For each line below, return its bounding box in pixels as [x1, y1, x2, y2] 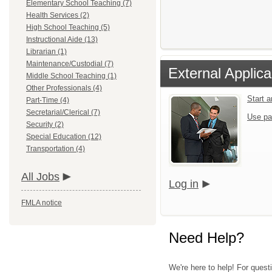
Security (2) [26, 120, 64, 129]
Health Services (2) [26, 11, 89, 19]
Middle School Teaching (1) [26, 72, 117, 80]
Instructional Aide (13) [26, 35, 98, 44]
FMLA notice [21, 199, 62, 207]
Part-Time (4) [26, 96, 69, 104]
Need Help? [169, 229, 244, 246]
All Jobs [21, 171, 59, 183]
